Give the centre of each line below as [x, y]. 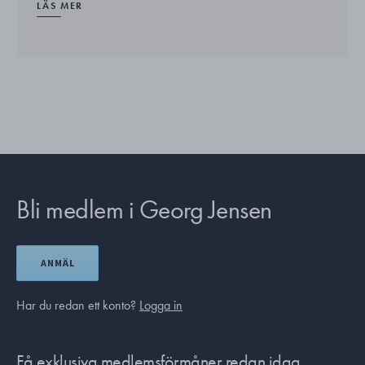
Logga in [161, 305]
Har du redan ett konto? [78, 305]
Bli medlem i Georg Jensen [144, 209]
